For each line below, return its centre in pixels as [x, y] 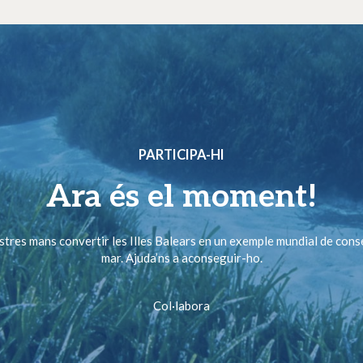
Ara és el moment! [181, 197]
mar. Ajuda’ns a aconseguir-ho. [181, 258]
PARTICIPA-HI [181, 155]
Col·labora [181, 306]
